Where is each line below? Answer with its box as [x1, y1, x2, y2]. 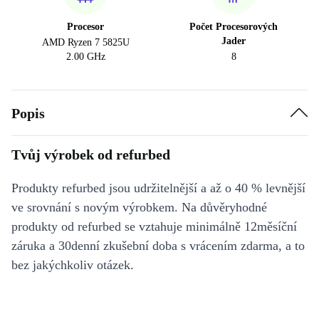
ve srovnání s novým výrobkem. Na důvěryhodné [11, 200, 267, 214]
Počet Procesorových [189, 21, 278, 32]
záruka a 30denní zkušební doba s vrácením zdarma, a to [11, 239, 305, 253]
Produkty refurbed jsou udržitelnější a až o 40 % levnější [11, 181, 305, 195]
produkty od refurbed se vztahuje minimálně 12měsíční [11, 219, 297, 234]
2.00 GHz [66, 51, 105, 62]
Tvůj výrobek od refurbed [11, 147, 170, 162]
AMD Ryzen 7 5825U [41, 37, 130, 48]
